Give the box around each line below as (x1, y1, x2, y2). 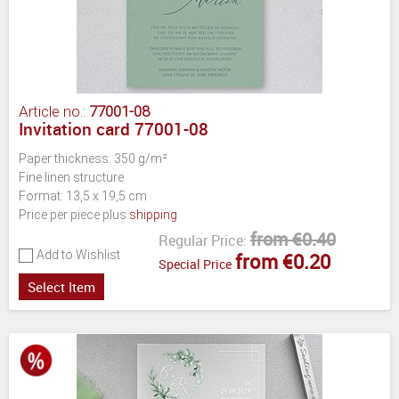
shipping (129, 207, 177, 222)
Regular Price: (159, 230, 247, 250)
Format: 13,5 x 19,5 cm (19, 188, 147, 203)
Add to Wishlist (37, 247, 120, 262)
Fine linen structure (19, 169, 124, 184)
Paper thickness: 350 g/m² (19, 151, 167, 166)
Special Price (159, 255, 232, 273)
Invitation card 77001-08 (19, 117, 208, 141)
